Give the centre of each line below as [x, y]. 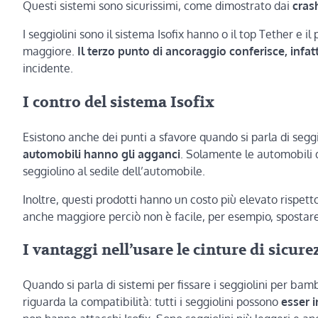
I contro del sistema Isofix [119, 102]
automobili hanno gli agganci [102, 154]
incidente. [48, 68]
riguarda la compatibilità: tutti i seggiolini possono [152, 302]
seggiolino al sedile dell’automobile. [114, 171]
